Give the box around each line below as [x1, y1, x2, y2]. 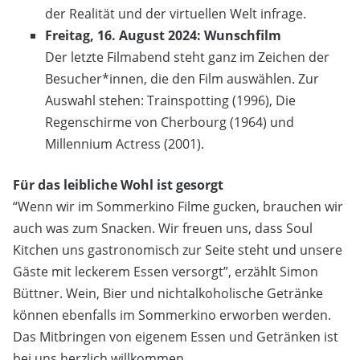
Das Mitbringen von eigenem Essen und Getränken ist [13, 327, 338, 346]
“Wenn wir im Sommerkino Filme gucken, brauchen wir [13, 197, 343, 215]
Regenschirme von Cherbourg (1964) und [45, 112, 294, 131]
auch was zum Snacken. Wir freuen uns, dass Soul [13, 219, 313, 237]
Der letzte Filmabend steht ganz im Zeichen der [45, 47, 329, 66]
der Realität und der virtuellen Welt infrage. [45, 4, 306, 22]
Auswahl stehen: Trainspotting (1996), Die [45, 91, 296, 109]
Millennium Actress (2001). [45, 134, 204, 153]
